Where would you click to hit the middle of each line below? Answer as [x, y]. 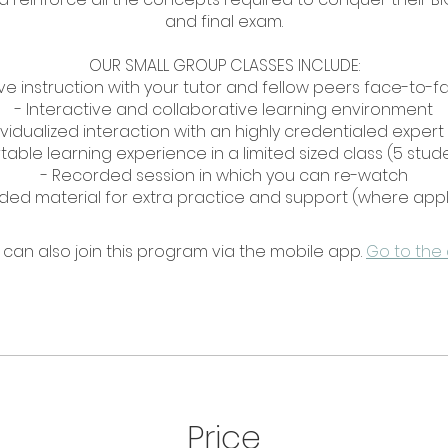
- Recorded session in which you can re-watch [224, 175]
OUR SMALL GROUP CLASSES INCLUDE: [224, 65]
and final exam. [224, 21]
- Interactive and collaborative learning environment [224, 109]
